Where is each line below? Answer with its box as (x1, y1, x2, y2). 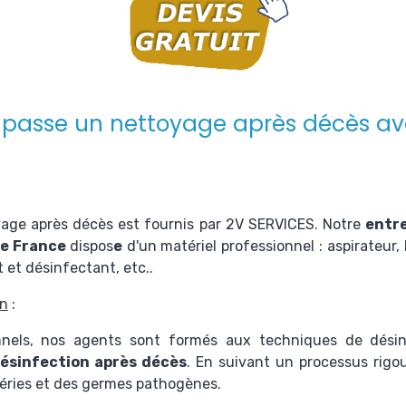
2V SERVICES (225, 216, 314, 233)
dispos (69, 237, 113, 255)
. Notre (314, 216, 366, 233)
